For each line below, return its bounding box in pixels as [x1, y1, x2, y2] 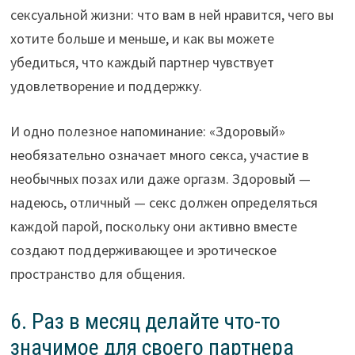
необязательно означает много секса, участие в [10, 146, 309, 165]
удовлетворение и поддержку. [10, 77, 202, 96]
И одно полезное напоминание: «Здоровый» [10, 122, 285, 141]
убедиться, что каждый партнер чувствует [10, 53, 274, 72]
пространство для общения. [10, 265, 185, 284]
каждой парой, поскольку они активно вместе [10, 217, 297, 236]
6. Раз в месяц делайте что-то [10, 308, 281, 335]
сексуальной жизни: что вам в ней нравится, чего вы [10, 6, 334, 25]
